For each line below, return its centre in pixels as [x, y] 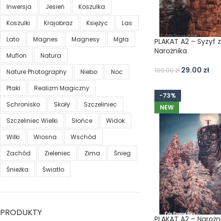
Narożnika [170, 51]
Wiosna [45, 137]
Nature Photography [37, 72]
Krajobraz [58, 23]
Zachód [18, 153]
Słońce [82, 121]
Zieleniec [57, 153]
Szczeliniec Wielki [32, 121]
